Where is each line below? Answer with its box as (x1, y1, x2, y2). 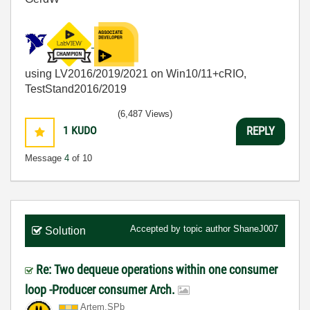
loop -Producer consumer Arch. (25, 282, 178, 297)
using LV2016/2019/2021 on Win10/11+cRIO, (25, 67, 246, 80)
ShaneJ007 (233, 223, 278, 234)
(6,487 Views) (118, 108, 172, 119)
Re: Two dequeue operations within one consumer (36, 262, 277, 277)
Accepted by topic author (130, 223, 233, 234)
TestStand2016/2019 (25, 82, 127, 95)
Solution (45, 224, 86, 237)
